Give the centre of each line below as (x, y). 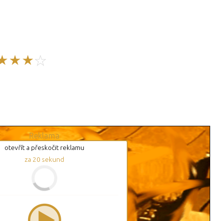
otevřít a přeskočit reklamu (44, 148)
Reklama (44, 136)
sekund (52, 160)
